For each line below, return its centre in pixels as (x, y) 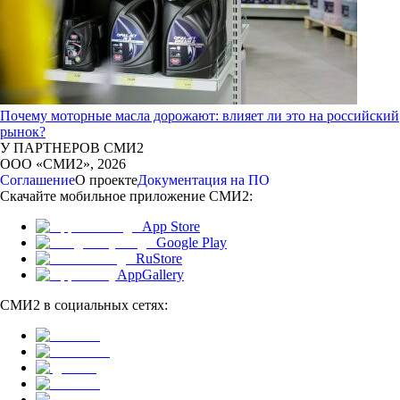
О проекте (106, 180)
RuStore (159, 258)
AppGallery (150, 275)
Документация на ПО (204, 180)
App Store (171, 226)
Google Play (192, 242)
